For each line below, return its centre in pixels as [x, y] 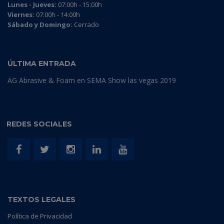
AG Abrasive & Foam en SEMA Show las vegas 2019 [92, 80]
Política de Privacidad [40, 216]
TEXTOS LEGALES [41, 200]
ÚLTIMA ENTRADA [42, 64]
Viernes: [21, 15]
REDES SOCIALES [39, 124]
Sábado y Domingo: [40, 25]
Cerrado [86, 25]
